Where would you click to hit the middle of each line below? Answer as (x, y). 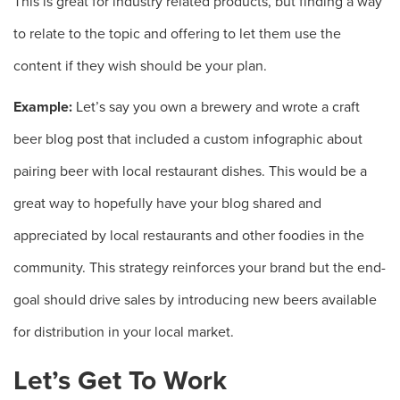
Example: (45, 107)
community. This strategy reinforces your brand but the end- (200, 268)
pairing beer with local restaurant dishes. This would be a (190, 171)
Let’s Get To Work (120, 381)
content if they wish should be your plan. (140, 66)
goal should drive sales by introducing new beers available (195, 300)
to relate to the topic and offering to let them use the (177, 34)
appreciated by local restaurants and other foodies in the (189, 236)
